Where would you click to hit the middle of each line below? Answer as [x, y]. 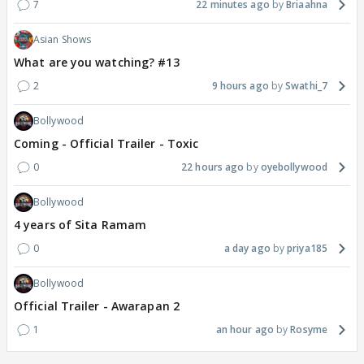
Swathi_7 [306, 86]
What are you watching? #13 [97, 63]
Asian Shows [63, 40]
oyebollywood [294, 167]
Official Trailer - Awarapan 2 [97, 306]
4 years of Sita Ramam [80, 225]
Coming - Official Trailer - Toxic [106, 144]
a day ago [247, 249]
